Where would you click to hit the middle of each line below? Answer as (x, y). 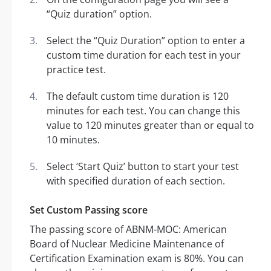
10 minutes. (73, 140)
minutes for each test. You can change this (143, 111)
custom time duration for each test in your (144, 55)
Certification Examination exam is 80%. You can (137, 259)
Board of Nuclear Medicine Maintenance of (127, 244)
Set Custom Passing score (89, 210)
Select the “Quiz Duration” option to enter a (146, 41)
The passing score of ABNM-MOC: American (128, 230)
